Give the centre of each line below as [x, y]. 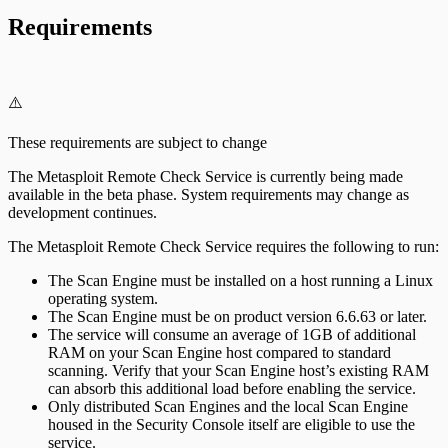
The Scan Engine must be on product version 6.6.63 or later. [237, 316]
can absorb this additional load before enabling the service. [232, 388]
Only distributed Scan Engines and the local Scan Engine [228, 406]
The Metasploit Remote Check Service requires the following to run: [223, 246]
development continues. [82, 212]
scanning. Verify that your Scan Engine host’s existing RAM [238, 370]
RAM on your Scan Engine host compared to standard [219, 352]
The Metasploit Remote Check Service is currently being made [205, 176]
